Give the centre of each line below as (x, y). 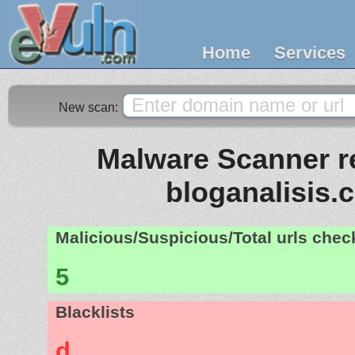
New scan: (90, 107)
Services (310, 53)
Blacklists (95, 312)
